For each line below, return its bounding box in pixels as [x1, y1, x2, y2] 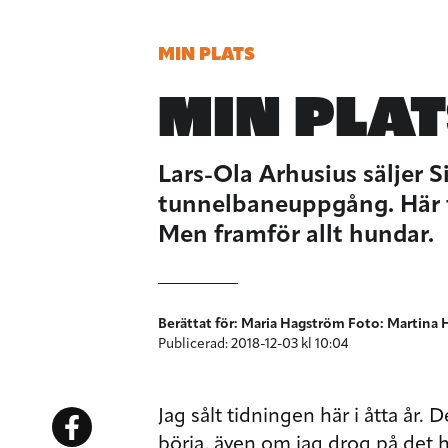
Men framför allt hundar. [158, 224, 434, 249]
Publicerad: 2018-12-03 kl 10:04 [158, 337, 348, 353]
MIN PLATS [158, 46, 255, 66]
